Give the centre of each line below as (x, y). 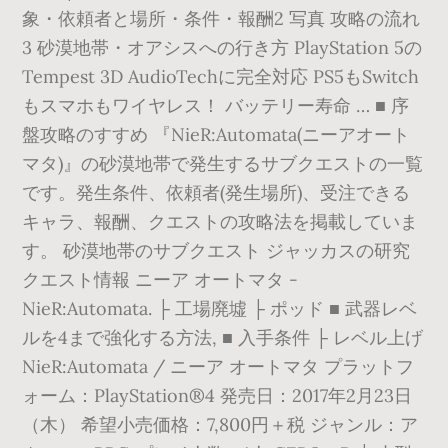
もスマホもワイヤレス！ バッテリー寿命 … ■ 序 (216, 105)
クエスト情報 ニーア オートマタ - (160, 279)
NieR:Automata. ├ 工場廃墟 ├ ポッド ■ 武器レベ (220, 308)
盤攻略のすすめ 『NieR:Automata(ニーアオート (216, 134)
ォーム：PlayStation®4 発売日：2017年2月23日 (217, 395)
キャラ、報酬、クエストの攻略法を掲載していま (220, 221)
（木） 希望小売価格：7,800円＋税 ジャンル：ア (220, 424)
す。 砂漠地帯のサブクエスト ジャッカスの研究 (216, 250)
